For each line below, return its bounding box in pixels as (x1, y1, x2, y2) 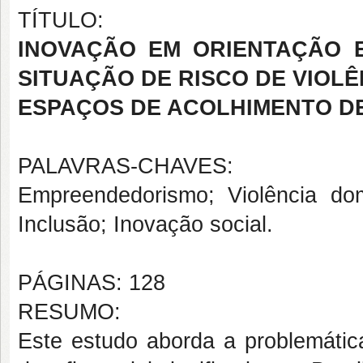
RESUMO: (18, 300, 121, 324)
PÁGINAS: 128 (18, 271, 165, 295)
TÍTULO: (18, 8, 104, 32)
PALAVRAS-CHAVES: (18, 154, 233, 178)
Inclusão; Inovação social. (18, 212, 273, 237)
